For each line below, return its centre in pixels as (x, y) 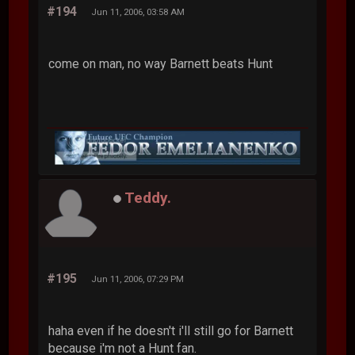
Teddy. (148, 198)
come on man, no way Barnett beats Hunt (161, 64)
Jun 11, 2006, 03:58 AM (138, 12)
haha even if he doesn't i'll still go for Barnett (171, 331)
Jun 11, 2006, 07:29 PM (138, 279)
